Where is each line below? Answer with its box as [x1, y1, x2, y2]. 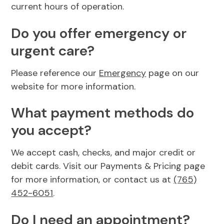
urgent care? [11, 41, 95, 60]
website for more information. [11, 80, 136, 92]
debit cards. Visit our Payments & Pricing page [11, 160, 205, 172]
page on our [146, 66, 199, 79]
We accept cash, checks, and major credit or [11, 146, 196, 159]
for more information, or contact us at [11, 173, 174, 186]
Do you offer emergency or [11, 23, 187, 42]
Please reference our [11, 66, 99, 79]
